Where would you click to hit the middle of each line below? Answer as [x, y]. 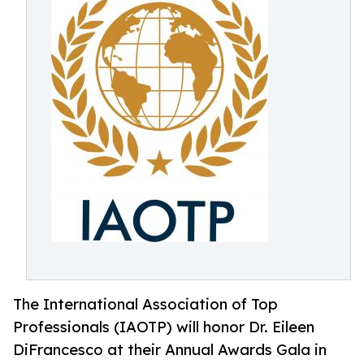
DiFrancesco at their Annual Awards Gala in [170, 350]
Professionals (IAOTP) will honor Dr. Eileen [164, 327]
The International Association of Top [145, 304]
